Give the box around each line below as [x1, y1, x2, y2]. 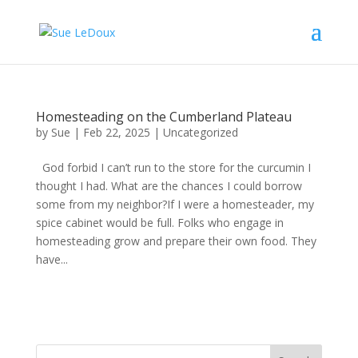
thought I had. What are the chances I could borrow [35, 178, 302, 193]
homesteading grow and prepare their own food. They [35, 233, 316, 249]
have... [35, 252, 68, 267]
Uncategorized [162, 125, 238, 140]
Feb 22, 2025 [82, 125, 150, 140]
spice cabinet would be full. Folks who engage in [35, 215, 284, 230]
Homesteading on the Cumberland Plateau [35, 108, 292, 125]
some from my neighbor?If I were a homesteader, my [35, 197, 314, 212]
